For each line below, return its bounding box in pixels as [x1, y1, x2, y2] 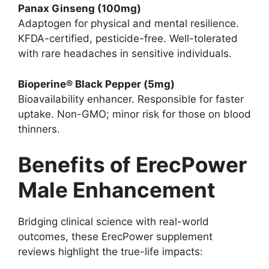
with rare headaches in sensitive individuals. [18, 47, 232, 60]
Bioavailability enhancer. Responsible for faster [18, 92, 244, 105]
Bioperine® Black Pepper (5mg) [18, 77, 175, 90]
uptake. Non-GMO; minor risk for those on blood [18, 107, 251, 120]
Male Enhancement [18, 177, 216, 203]
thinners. [18, 122, 60, 135]
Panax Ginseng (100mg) [18, 2, 141, 15]
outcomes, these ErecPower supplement [18, 231, 213, 243]
